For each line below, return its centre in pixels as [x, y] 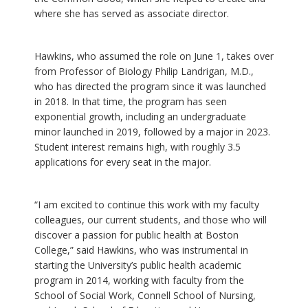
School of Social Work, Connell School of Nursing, [145, 295]
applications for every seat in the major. [123, 162]
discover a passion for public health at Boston [136, 234]
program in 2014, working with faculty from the [139, 280]
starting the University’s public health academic [138, 265]
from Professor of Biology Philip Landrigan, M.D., [144, 71]
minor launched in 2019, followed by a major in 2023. [152, 131]
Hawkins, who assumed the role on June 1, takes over [154, 56]
